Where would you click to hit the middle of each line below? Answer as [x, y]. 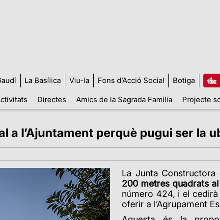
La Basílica [42, 80]
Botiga [184, 80]
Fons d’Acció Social [131, 80]
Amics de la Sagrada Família [124, 99]
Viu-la [79, 80]
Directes [52, 99]
